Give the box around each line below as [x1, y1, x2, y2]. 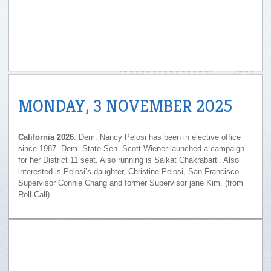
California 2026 [18, 132, 74, 142]
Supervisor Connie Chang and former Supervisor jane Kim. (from [18, 178, 243, 188]
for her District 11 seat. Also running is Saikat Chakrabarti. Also [18, 155, 239, 165]
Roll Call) [18, 190, 50, 199]
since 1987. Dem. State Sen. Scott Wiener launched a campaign [18, 144, 244, 153]
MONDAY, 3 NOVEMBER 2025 [18, 96, 232, 117]
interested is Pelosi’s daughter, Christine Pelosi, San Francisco [18, 167, 239, 176]
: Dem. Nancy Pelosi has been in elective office [74, 132, 241, 142]
